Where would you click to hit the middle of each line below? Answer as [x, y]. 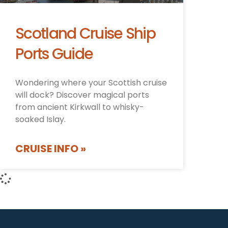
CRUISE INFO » [51, 149]
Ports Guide [54, 54]
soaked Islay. [40, 120]
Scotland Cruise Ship [85, 34]
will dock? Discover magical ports [82, 95]
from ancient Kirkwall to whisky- [80, 107]
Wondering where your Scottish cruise [91, 83]
